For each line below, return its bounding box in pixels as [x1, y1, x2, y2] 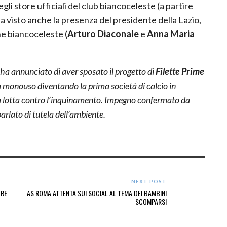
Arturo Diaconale [67, 28, 139, 40]
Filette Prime [156, 65, 204, 77]
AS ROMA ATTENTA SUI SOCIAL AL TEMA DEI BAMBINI [27, 187, 167, 198]
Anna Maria [147, 28, 195, 40]
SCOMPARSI [135, 196, 167, 207]
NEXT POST [131, 178, 167, 184]
